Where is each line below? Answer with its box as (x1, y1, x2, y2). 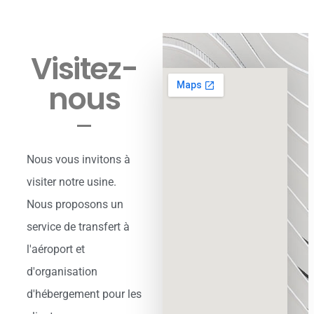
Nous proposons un (27, 198, 123, 211)
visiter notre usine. (27, 175, 116, 189)
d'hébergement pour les (27, 287, 142, 301)
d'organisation (27, 265, 97, 278)
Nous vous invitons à (27, 153, 130, 166)
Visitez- (31, 48, 138, 90)
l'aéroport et (27, 243, 85, 256)
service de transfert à (27, 220, 130, 233)
